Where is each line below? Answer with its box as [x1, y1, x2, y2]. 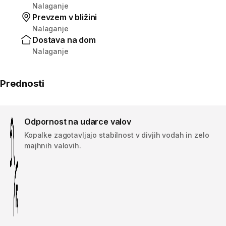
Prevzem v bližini [32, 12, 97, 22]
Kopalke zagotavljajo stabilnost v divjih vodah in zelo [24, 130, 209, 139]
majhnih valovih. [24, 141, 81, 150]
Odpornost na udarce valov [24, 116, 131, 127]
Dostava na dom [32, 34, 96, 45]
